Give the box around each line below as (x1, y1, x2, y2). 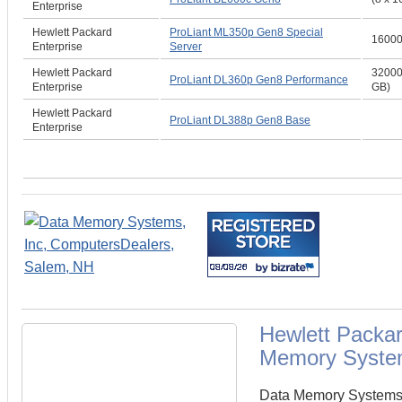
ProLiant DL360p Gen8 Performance (170, 74, 348, 86)
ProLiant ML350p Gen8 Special (170, 26, 323, 39)
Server (170, 40, 202, 53)
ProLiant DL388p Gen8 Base (170, 114, 310, 127)
